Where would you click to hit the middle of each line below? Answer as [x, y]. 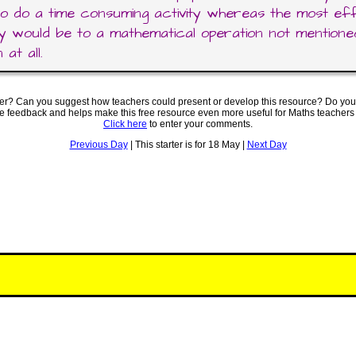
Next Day [267, 145]
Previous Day [99, 145]
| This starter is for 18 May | [187, 145]
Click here [125, 124]
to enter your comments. [200, 124]
